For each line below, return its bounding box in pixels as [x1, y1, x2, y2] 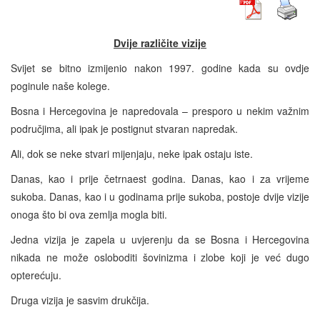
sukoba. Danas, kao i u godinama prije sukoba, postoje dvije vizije [11, 189, 309, 204]
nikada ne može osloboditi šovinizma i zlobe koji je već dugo [11, 249, 309, 264]
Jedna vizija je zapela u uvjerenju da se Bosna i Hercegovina [11, 231, 309, 246]
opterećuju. [11, 267, 61, 282]
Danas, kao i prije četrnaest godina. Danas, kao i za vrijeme [11, 171, 309, 186]
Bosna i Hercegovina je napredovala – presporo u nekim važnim [11, 103, 309, 118]
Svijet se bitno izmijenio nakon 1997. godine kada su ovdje [11, 60, 309, 75]
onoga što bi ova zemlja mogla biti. [11, 206, 167, 221]
